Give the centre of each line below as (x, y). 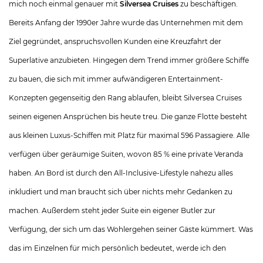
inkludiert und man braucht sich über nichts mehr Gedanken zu (121, 192)
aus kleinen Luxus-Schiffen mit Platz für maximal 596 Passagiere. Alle (129, 135)
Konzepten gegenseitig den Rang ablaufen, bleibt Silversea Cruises (125, 98)
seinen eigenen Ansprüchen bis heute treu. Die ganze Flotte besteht (128, 117)
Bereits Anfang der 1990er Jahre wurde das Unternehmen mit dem (126, 23)
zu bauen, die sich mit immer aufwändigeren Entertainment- (116, 79)
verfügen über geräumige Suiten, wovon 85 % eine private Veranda (126, 154)
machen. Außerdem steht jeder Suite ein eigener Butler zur (112, 210)
